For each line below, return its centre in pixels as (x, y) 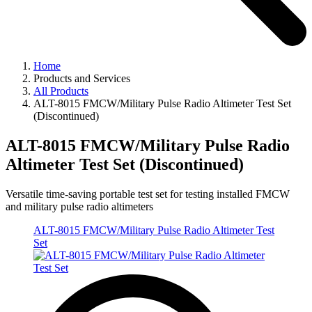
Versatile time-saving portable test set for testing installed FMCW (148, 194)
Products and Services (82, 79)
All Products (61, 91)
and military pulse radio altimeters (79, 206)
